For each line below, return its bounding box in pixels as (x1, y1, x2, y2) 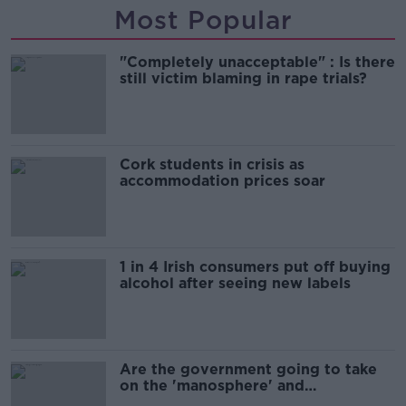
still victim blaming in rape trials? (120, 69, 367, 87)
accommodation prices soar (120, 171, 325, 189)
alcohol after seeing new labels (120, 274, 351, 292)
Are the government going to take (120, 360, 377, 378)
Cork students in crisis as (120, 155, 304, 173)
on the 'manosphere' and (120, 376, 304, 394)
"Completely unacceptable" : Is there (120, 53, 395, 71)
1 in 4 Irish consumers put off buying (120, 257, 391, 275)
